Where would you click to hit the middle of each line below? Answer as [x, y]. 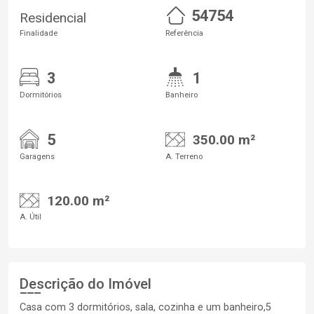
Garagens [37, 156]
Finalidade [39, 33]
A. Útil [30, 217]
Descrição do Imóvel [86, 284]
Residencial [53, 18]
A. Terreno [184, 156]
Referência [184, 33]
